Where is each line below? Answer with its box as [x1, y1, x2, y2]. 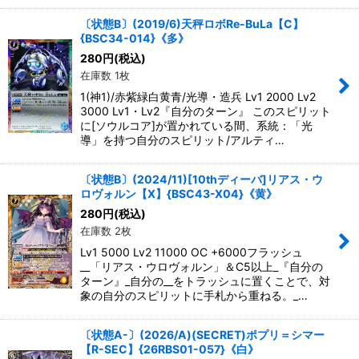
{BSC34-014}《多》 [80, 31, 189, 45]
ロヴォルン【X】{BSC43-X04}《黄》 [80, 187, 277, 200]
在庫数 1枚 [80, 69, 130, 82]
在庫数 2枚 [80, 224, 131, 237]
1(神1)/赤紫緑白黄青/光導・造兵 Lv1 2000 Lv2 [80, 90, 316, 103]
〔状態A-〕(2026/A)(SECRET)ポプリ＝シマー [80, 328, 325, 341]
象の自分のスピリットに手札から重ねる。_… [80, 288, 308, 302]
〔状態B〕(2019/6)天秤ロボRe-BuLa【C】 [80, 17, 304, 30]
